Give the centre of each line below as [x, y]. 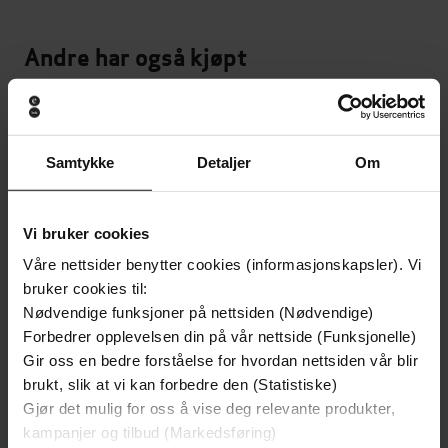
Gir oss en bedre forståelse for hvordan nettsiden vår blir [220, 360]
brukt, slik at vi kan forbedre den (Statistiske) [180, 384]
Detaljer [224, 162]
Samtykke [80, 162]
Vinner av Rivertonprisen [113, 137]
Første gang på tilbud [338, 137]
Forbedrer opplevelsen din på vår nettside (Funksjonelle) [219, 336]
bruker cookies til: [85, 288]
